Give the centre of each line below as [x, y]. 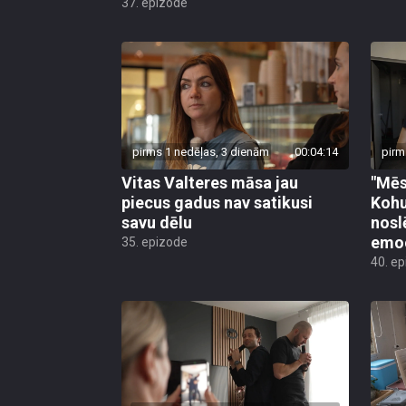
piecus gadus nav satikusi [217, 203]
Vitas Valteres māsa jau [210, 183]
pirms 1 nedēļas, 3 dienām [201, 152]
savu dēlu [157, 223]
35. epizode [155, 242]
